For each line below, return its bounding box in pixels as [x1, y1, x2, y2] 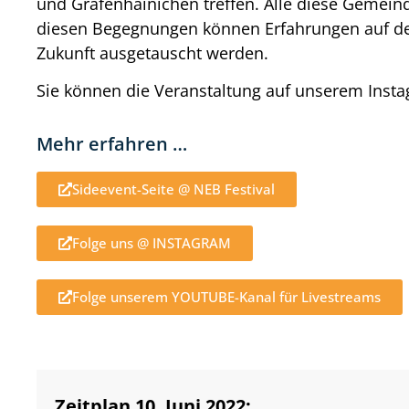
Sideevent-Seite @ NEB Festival [72, 179, 276, 198]
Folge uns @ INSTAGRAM [72, 233, 232, 252]
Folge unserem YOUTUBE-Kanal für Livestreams [72, 287, 382, 306]
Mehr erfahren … [37, 131, 188, 156]
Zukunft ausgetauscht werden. [37, 42, 269, 64]
